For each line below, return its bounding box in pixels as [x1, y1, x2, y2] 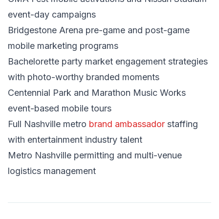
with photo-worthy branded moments [8, 72, 159, 82]
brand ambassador [89, 119, 165, 129]
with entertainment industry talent [8, 134, 142, 145]
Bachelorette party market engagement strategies [8, 56, 208, 66]
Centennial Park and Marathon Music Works [8, 88, 186, 98]
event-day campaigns [8, 9, 96, 20]
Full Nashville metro [8, 119, 89, 129]
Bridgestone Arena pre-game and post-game [8, 25, 190, 35]
